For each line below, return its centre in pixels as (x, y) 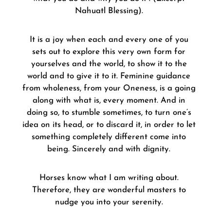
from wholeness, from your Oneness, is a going (109, 88)
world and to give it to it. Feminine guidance (109, 76)
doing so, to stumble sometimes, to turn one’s (109, 113)
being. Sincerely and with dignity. (109, 149)
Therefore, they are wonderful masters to (109, 190)
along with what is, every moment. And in (109, 100)
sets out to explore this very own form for (109, 52)
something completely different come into (109, 137)
